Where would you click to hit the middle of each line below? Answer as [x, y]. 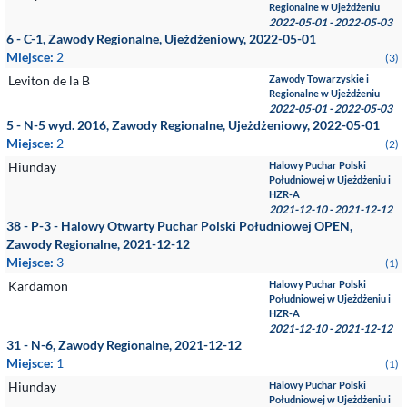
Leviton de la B [49, 80]
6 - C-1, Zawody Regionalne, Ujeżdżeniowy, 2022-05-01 [161, 39]
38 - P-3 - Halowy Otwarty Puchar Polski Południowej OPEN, [179, 226]
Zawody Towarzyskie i [319, 79]
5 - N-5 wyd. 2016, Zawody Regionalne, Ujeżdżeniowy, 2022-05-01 [193, 125]
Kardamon [38, 286]
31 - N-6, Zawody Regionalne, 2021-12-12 [124, 345]
